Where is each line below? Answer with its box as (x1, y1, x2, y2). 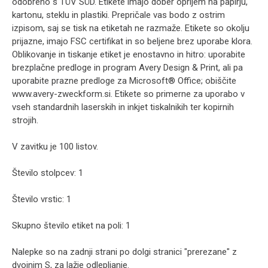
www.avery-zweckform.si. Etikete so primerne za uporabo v (12, 89, 245, 99)
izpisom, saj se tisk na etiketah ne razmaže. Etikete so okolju (12, 23, 249, 33)
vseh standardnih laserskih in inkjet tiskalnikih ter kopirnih (12, 102, 234, 112)
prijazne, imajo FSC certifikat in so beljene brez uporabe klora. (12, 36, 252, 47)
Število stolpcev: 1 (12, 167, 83, 178)
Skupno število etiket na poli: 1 (12, 220, 130, 231)
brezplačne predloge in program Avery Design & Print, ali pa (12, 62, 243, 73)
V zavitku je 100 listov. (12, 141, 98, 152)
